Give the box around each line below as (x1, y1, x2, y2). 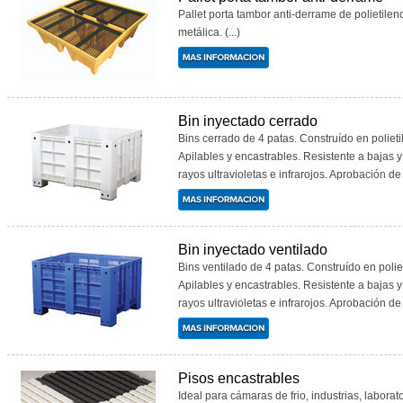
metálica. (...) (178, 26, 240, 39)
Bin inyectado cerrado (178, 113, 318, 129)
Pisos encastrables (178, 371, 300, 386)
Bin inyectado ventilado (178, 242, 327, 257)
